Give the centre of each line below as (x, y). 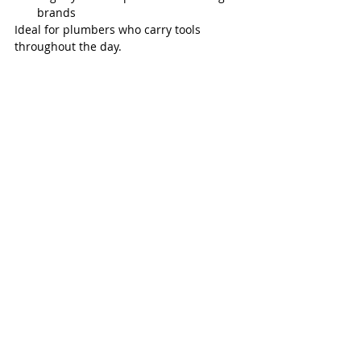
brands (56, 13)
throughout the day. (68, 47)
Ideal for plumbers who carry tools (109, 30)
